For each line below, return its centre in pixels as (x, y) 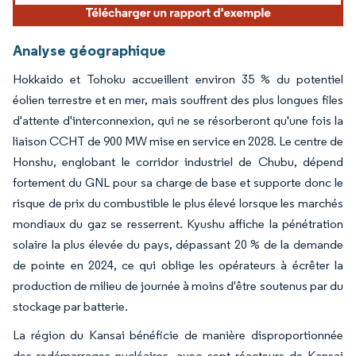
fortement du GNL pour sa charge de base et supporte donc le (178, 182)
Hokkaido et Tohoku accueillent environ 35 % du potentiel (178, 79)
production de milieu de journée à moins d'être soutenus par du (178, 285)
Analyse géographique (89, 50)
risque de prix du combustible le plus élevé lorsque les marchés (178, 203)
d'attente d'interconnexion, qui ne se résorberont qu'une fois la (178, 120)
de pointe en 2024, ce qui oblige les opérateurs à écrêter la (178, 265)
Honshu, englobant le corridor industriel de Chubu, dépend (178, 161)
